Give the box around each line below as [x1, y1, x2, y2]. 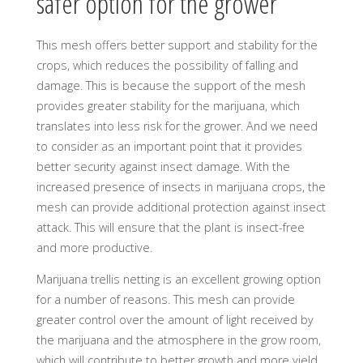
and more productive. [36, 239, 152, 255]
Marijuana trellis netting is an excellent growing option [36, 271, 321, 287]
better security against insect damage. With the [36, 158, 290, 174]
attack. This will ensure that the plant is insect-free [36, 219, 305, 235]
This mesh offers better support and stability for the [36, 36, 318, 53]
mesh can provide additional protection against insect [36, 199, 326, 215]
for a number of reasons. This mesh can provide [36, 291, 295, 307]
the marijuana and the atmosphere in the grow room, [36, 331, 321, 348]
